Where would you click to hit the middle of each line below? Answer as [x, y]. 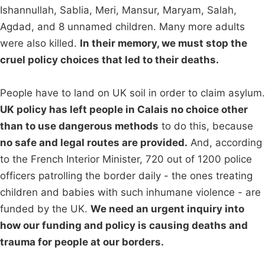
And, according [225, 143]
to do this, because [206, 126]
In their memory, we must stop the [164, 43]
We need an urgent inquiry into [167, 209]
